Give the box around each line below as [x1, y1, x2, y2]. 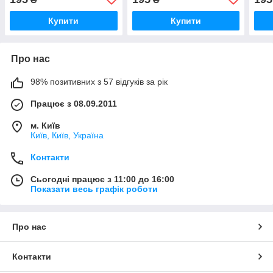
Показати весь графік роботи [30, 183, 158, 194]
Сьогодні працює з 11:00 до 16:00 [30, 174, 174, 184]
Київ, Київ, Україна [30, 130, 104, 140]
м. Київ [30, 120, 60, 130]
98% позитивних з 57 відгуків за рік [30, 76, 168, 87]
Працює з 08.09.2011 [30, 98, 117, 108]
